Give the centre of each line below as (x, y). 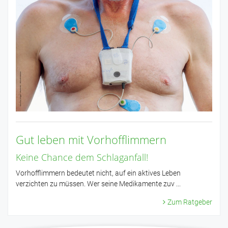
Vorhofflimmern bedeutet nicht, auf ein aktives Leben (98, 173)
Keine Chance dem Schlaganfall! (82, 158)
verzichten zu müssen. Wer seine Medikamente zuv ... (98, 184)
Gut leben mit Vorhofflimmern (91, 140)
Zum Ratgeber (190, 202)
